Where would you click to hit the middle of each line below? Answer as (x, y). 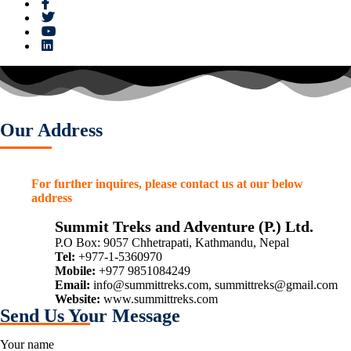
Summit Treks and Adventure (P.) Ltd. (184, 226)
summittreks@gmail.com (276, 284)
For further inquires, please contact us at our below (167, 183)
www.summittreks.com (161, 299)
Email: (72, 284)
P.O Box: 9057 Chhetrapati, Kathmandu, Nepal (172, 242)
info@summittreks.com (151, 284)
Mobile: (75, 270)
